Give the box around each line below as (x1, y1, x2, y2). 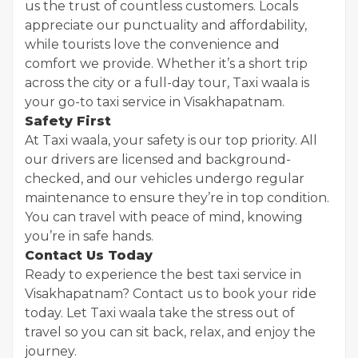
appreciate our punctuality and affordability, (25, 18, 307, 33)
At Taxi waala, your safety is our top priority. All (25, 133, 317, 148)
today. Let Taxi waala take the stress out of (25, 305, 295, 320)
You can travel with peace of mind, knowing (25, 209, 303, 225)
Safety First (25, 113, 111, 129)
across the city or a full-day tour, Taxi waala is (25, 75, 309, 90)
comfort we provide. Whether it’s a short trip (25, 56, 308, 71)
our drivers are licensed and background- (25, 152, 291, 167)
